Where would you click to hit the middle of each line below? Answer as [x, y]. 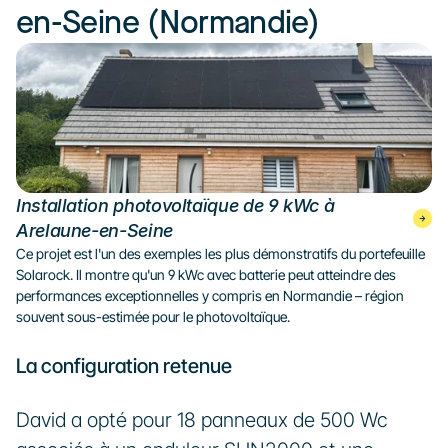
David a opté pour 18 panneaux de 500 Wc [202, 420]
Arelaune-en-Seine [94, 230]
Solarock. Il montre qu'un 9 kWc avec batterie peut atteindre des [206, 274]
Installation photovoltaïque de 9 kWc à [175, 205]
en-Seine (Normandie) [168, 23]
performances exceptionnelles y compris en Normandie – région [210, 295]
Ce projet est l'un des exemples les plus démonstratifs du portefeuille [220, 253]
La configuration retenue [124, 366]
